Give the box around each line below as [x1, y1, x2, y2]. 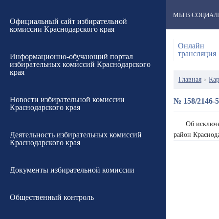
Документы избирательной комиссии [10, 166, 134, 174]
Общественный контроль [10, 193, 94, 201]
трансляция [178, 49, 216, 58]
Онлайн [178, 42, 204, 50]
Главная [178, 76, 201, 83]
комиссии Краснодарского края [10, 25, 114, 33]
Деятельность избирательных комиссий [10, 131, 142, 139]
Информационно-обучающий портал [10, 52, 133, 61]
